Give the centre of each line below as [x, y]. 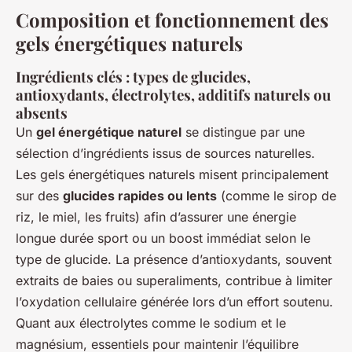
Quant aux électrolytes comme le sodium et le [151, 323]
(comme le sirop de [277, 196]
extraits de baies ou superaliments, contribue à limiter [174, 281]
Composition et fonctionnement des [172, 20]
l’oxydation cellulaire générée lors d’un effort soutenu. [174, 302]
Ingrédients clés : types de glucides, [133, 77]
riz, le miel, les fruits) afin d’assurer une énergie [156, 217]
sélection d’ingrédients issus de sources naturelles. [165, 154]
